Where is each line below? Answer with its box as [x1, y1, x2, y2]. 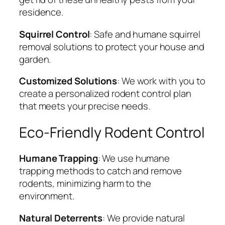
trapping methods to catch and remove [19, 164, 182, 178]
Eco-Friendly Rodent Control [19, 122, 205, 142]
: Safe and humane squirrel [89, 27, 200, 41]
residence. [19, 6, 64, 19]
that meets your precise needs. [19, 99, 150, 113]
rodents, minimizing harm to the [19, 177, 151, 190]
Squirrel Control [19, 27, 90, 41]
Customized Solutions [19, 74, 117, 88]
